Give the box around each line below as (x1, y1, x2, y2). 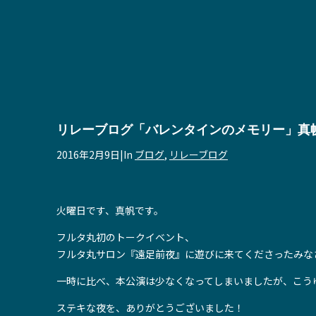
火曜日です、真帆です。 (56, 203, 164, 218)
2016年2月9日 (56, 147, 120, 162)
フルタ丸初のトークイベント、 (56, 230, 195, 245)
